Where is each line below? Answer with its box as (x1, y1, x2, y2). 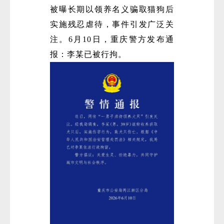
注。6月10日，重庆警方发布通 (50, 35, 174, 44)
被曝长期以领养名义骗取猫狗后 (50, 5, 174, 14)
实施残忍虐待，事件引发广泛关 (50, 20, 174, 29)
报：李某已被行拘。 (50, 50, 126, 59)
